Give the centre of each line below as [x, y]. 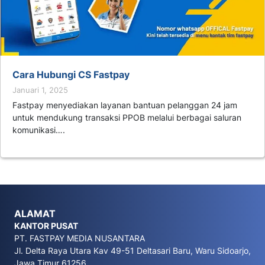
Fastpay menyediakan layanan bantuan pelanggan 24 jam [125, 105]
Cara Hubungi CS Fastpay [71, 74]
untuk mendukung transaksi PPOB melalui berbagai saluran [127, 117]
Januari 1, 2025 [40, 90]
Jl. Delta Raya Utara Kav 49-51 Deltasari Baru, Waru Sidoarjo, [132, 250]
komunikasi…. [39, 130]
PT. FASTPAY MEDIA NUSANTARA [80, 238]
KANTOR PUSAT [46, 225]
